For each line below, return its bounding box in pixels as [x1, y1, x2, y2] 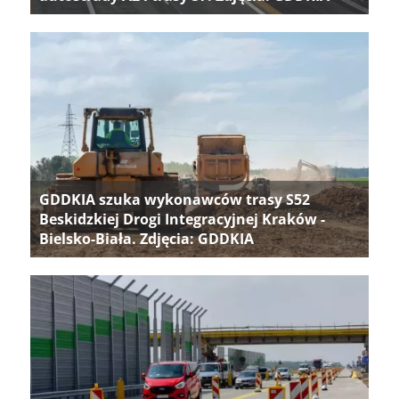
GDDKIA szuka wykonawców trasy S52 [39, 189, 310, 209]
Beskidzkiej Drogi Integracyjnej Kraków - [39, 208, 325, 229]
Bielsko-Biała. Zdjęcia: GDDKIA [39, 228, 254, 248]
